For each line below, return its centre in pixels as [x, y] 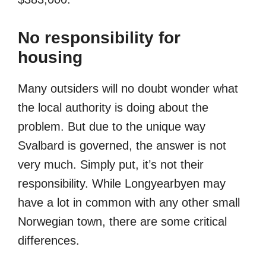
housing [50, 58]
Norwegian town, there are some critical [122, 222]
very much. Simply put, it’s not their [111, 165]
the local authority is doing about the [113, 108]
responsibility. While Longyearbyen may [122, 184]
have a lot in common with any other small [129, 203]
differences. [49, 241]
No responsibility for [99, 38]
